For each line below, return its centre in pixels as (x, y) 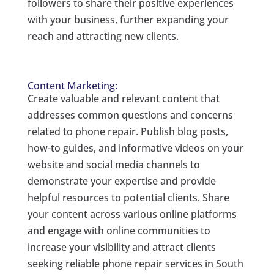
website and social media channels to (113, 165)
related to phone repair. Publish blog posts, (128, 132)
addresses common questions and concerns (130, 115)
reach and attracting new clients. (103, 36)
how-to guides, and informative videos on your (135, 148)
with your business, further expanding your (128, 20)
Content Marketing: (72, 86)
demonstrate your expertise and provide (121, 181)
